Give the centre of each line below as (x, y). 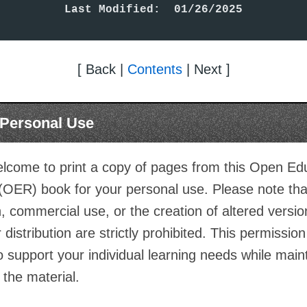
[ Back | (102, 69)
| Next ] (206, 69)
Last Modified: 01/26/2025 (153, 10)
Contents (155, 69)
